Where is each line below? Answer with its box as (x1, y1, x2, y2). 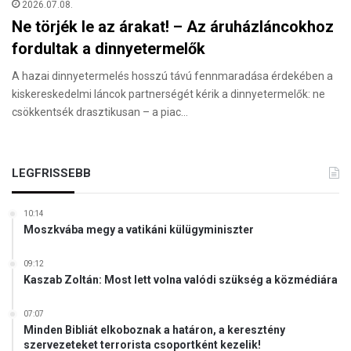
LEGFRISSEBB (12, 166, 91, 181)
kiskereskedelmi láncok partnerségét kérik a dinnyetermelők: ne (12, 88, 325, 101)
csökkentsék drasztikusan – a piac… (12, 106, 188, 119)
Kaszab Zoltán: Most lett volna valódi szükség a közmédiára (24, 273, 338, 287)
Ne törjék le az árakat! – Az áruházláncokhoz (12, 17, 334, 37)
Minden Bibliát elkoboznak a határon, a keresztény (24, 324, 285, 337)
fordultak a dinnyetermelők (12, 39, 205, 59)
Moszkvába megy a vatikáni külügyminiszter (24, 223, 254, 237)
